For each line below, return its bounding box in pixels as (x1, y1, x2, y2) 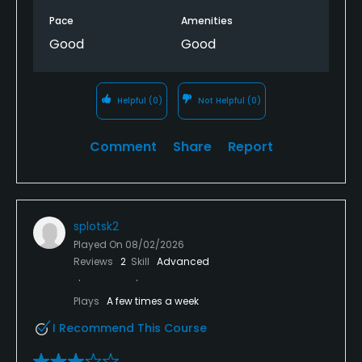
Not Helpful (196, 94, 248, 107)
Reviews (74, 254, 116, 268)
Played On (74, 237, 125, 251)
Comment (89, 137, 157, 156)
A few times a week (107, 293, 199, 308)
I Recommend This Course (53, 319, 207, 336)
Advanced (157, 254, 209, 268)
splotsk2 (74, 217, 119, 234)
